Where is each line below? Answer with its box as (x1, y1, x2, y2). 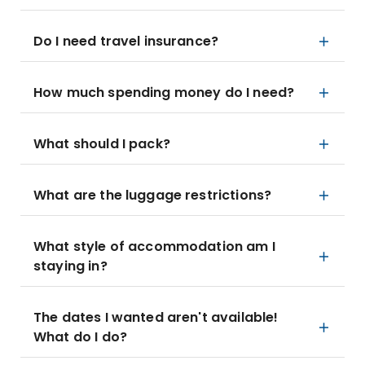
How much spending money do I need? (33, 83, 295, 102)
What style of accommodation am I (33, 237, 275, 256)
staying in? (33, 257, 108, 275)
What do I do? (33, 328, 127, 346)
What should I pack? (33, 134, 170, 153)
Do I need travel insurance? (33, 32, 219, 51)
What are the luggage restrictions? (33, 186, 272, 204)
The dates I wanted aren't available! (33, 308, 279, 327)
